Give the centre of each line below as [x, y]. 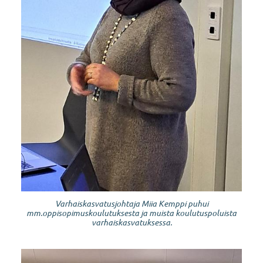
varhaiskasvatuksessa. [131, 222]
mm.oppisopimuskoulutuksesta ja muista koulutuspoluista [131, 213]
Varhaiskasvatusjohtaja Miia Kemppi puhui [131, 203]
